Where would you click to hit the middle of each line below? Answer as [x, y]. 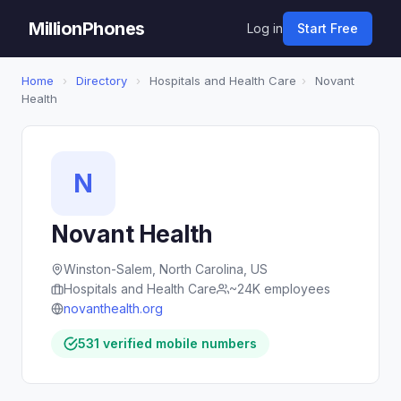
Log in [265, 28]
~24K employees [280, 289]
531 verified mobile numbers [167, 343]
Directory [102, 81]
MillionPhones [87, 29]
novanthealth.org [113, 308]
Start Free [328, 28]
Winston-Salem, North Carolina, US [166, 269]
